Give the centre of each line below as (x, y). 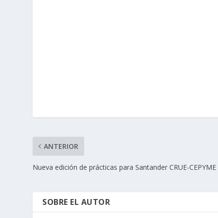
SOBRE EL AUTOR (76, 202)
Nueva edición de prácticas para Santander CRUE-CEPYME (125, 167)
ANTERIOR (61, 146)
